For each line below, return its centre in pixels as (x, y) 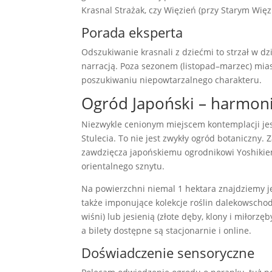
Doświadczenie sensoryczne (168, 253)
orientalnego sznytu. (123, 166)
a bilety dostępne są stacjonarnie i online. (167, 231)
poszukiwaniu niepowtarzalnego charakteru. (172, 80)
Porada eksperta (132, 32)
